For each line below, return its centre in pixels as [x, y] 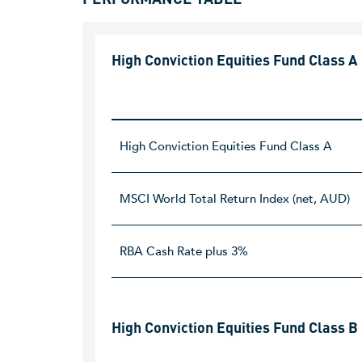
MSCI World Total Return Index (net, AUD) [235, 199]
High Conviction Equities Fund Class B [235, 328]
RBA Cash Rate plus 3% [184, 252]
